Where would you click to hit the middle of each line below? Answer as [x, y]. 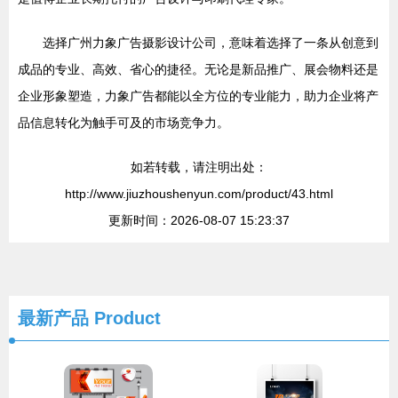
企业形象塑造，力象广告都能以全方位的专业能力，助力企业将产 [198, 96]
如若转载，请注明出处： [199, 167]
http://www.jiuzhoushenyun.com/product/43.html [199, 194]
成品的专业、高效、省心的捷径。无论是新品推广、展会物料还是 [198, 69]
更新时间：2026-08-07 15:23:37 [199, 220]
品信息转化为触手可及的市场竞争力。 [123, 123]
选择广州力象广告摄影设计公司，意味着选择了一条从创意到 [211, 43]
